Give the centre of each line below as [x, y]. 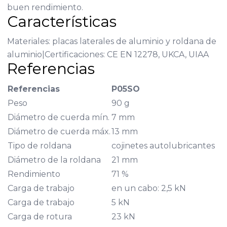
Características [62, 21]
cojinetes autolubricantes [163, 145]
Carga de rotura [40, 216]
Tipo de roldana [39, 145]
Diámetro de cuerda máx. [59, 131]
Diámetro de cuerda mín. [58, 117]
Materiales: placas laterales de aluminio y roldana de [111, 41]
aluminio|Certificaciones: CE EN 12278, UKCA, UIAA [108, 54]
